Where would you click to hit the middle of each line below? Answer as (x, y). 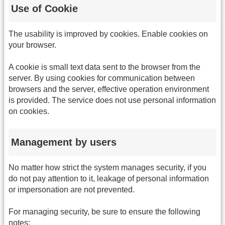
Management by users (64, 142)
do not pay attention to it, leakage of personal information (109, 178)
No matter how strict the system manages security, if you (107, 167)
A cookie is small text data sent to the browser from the (104, 67)
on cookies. (29, 111)
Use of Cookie (44, 8)
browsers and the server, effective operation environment (109, 89)
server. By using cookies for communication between (102, 78)
